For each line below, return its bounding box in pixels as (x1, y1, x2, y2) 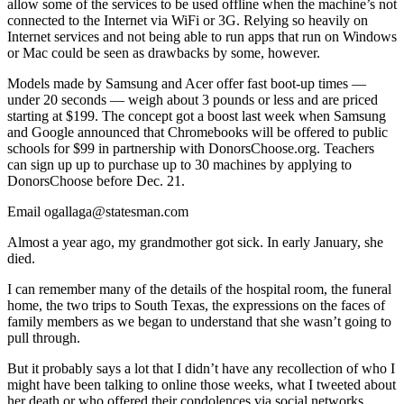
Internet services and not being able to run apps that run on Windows (7, 29, 397, 45)
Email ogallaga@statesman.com (7, 204, 188, 220)
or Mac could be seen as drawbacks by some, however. (7, 45, 320, 61)
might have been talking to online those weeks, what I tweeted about (7, 377, 396, 393)
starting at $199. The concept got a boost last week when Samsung (7, 108, 386, 124)
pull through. (7, 330, 80, 346)
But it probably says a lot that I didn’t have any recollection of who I (7, 361, 395, 377)
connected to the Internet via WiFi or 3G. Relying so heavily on (7, 13, 368, 29)
